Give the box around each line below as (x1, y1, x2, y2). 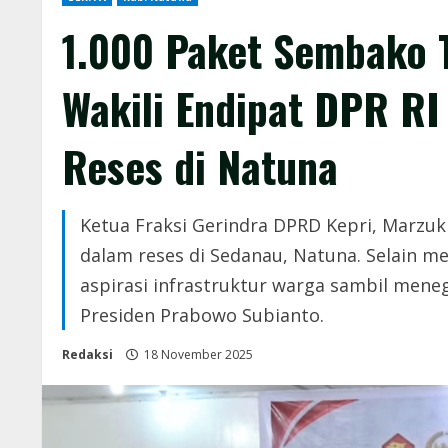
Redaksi (62, 345, 113, 363)
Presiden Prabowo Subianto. (80, 302, 324, 327)
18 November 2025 (141, 345, 256, 363)
